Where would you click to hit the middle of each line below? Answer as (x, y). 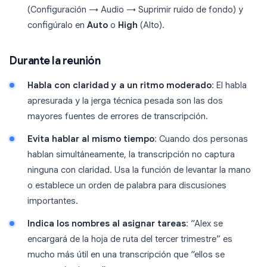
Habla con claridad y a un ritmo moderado (119, 86)
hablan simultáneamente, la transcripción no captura (131, 155)
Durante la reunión (55, 61)
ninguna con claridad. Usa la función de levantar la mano (139, 170)
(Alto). (151, 25)
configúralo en (57, 25)
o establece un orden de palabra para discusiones (127, 186)
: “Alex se (204, 224)
